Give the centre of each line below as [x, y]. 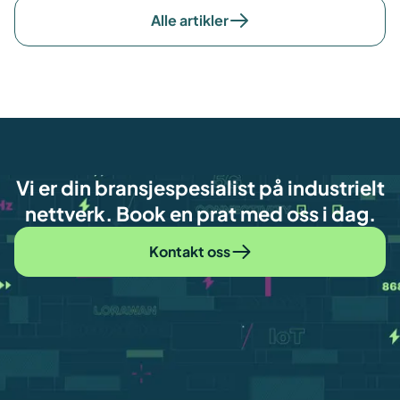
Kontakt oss [189, 252]
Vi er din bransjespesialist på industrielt [200, 188]
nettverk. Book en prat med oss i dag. [200, 214]
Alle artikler [189, 21]
